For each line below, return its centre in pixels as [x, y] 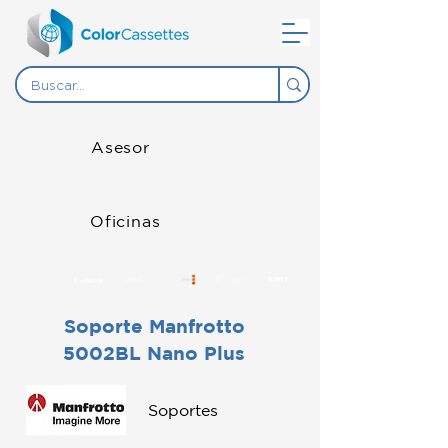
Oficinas [125, 221]
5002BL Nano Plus [154, 353]
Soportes [183, 410]
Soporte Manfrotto [154, 326]
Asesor [120, 147]
